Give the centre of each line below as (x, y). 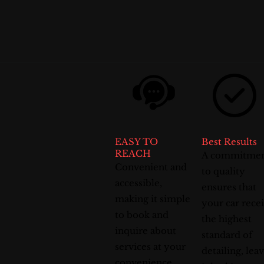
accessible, (138, 183)
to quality (223, 171)
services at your (150, 247)
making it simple (153, 199)
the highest (227, 219)
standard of (227, 235)
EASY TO (136, 142)
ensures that (229, 187)
